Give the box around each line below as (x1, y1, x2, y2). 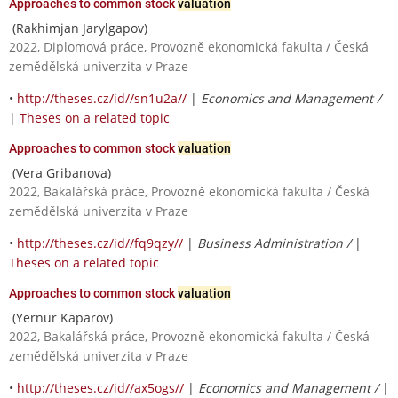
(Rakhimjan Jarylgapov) (9, 19, 147, 36)
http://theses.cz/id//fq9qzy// (17, 234, 183, 251)
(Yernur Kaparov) (9, 308, 113, 326)
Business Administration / (197, 234, 354, 251)
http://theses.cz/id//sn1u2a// (17, 89, 187, 107)
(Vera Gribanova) (9, 163, 111, 181)
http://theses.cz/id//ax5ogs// (17, 378, 184, 396)
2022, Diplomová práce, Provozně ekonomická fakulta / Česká (9, 37, 369, 55)
